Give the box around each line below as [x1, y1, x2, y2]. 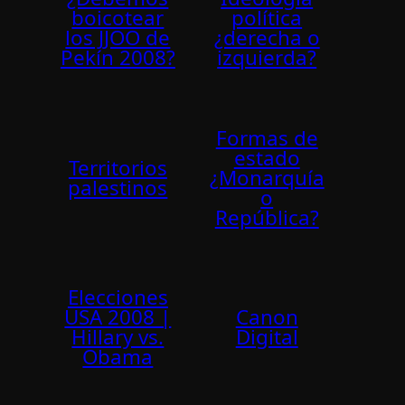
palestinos [68, 173, 168, 202]
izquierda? [217, 43, 317, 72]
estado [233, 143, 300, 172]
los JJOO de [65, 24, 171, 52]
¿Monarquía [209, 163, 325, 192]
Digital [235, 323, 298, 352]
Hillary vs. [71, 323, 165, 352]
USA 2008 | [64, 303, 172, 332]
